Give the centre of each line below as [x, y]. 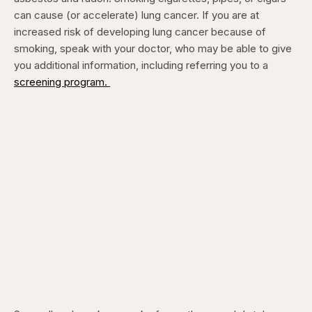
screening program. [62, 81]
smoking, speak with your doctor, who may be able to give [153, 48]
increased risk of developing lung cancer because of [140, 31]
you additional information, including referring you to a [141, 65]
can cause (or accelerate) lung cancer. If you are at [136, 15]
